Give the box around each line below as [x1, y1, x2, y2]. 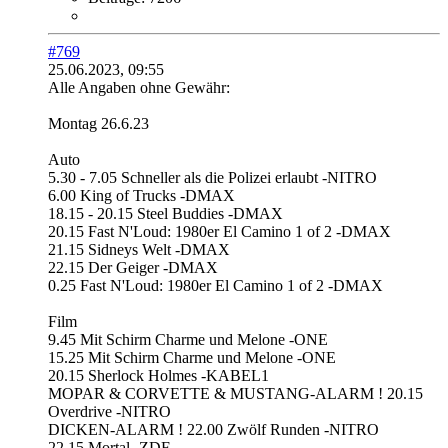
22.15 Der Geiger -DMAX [48, 259, 218, 277]
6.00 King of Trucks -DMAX [48, 187, 235, 205]
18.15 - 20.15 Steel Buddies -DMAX [48, 205, 283, 223]
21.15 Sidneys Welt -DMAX [48, 241, 230, 259]
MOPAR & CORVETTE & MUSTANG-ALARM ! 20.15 [48, 385, 423, 403]
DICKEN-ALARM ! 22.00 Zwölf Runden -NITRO [48, 421, 379, 439]
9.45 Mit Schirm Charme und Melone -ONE [48, 331, 328, 349]
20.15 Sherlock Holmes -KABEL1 [48, 367, 269, 385]
